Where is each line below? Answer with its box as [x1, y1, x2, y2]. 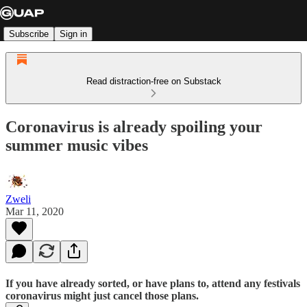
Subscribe [9, 28, 49, 39]
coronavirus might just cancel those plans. [5, 290, 199, 302]
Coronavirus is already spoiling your [5, 117, 262, 136]
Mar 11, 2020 [5, 205, 64, 217]
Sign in [60, 28, 87, 39]
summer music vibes [5, 136, 148, 154]
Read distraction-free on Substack [86, 76, 221, 86]
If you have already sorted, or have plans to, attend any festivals [5, 278, 300, 290]
